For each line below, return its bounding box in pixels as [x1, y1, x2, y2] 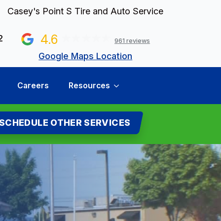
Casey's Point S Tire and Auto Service [7, 6, 164, 16]
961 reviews [114, 37, 150, 45]
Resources [68, 81, 110, 91]
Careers [17, 81, 49, 91]
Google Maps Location [38, 51, 133, 62]
